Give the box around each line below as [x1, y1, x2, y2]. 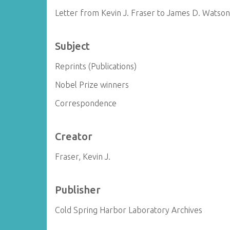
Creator [55, 130, 93, 142]
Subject [55, 40, 90, 52]
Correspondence [55, 99, 117, 108]
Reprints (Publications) [55, 62, 137, 71]
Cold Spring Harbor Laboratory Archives [55, 205, 203, 215]
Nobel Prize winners [55, 80, 129, 89]
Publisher [55, 184, 101, 196]
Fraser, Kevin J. [55, 152, 111, 161]
